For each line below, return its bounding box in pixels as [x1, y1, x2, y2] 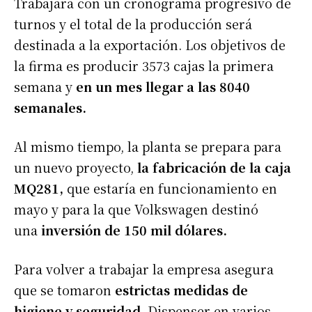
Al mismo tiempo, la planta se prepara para [14, 136, 281, 155]
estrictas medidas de [115, 280, 248, 299]
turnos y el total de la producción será [14, 14, 252, 33]
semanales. [14, 97, 86, 116]
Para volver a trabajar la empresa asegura [14, 259, 274, 278]
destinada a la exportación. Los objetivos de [14, 35, 286, 54]
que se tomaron [14, 280, 115, 299]
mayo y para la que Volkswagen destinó [14, 199, 258, 218]
